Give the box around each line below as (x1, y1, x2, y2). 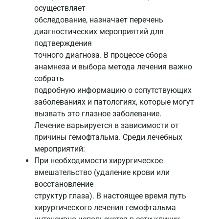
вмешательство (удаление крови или (34, 168, 170, 177)
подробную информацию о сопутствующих (34, 86, 192, 95)
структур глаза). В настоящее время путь (34, 191, 186, 201)
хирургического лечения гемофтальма (34, 203, 176, 213)
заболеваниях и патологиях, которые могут (34, 97, 194, 107)
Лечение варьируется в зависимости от (34, 121, 179, 131)
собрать (34, 74, 64, 84)
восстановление (34, 179, 93, 189)
